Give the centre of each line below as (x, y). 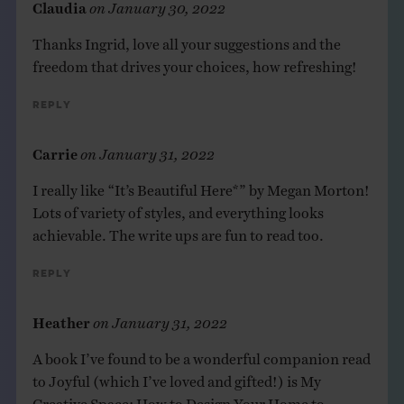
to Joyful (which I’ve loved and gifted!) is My (176, 377)
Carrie (55, 150)
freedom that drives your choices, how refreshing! (194, 63)
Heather (61, 319)
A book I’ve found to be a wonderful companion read (201, 355)
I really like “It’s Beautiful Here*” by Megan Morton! (201, 186)
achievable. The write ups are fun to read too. (178, 231)
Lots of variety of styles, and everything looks (178, 209)
